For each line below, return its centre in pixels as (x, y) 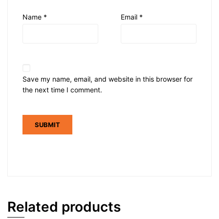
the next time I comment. (62, 90)
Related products (64, 207)
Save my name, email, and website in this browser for (108, 79)
